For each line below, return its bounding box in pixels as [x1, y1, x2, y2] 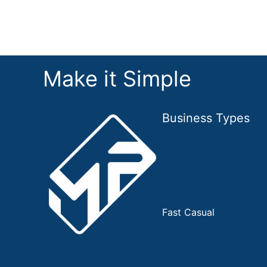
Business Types [162, 111, 250, 126]
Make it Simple [43, 66, 191, 92]
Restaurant [162, 142, 210, 154]
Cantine [162, 174, 197, 187]
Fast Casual [162, 206, 215, 219]
